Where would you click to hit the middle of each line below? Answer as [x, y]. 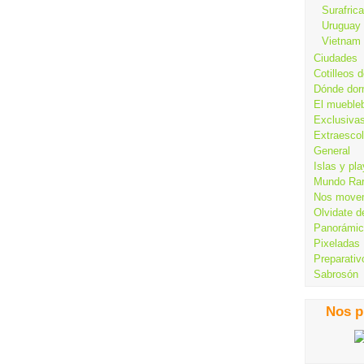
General [332, 151]
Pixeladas [337, 243]
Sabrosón [336, 274]
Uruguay [341, 26]
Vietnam [341, 41]
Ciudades [336, 58]
